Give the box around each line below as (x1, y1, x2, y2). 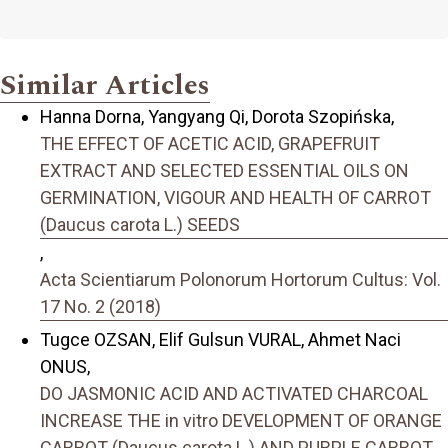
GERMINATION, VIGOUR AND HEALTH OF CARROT (40, 187, 431, 209)
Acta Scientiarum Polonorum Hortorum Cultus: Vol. (40, 269, 441, 291)
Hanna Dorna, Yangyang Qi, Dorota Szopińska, (40, 106, 394, 128)
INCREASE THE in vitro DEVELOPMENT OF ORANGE (40, 409, 442, 431)
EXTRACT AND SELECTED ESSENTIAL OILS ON (40, 160, 409, 182)
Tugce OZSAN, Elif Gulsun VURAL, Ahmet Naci (40, 328, 401, 350)
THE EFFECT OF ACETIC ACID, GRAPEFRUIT (40, 133, 380, 155)
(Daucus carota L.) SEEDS (40, 214, 240, 236)
